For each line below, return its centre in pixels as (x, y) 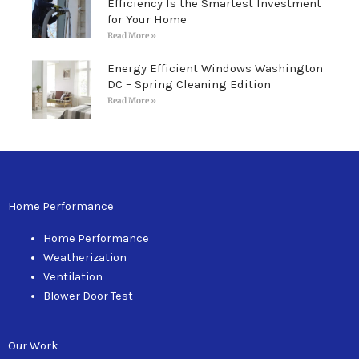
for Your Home (147, 19)
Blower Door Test (88, 296)
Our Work (33, 346)
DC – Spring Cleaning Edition (189, 84)
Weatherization (85, 257)
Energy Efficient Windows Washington (215, 68)
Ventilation (73, 276)
